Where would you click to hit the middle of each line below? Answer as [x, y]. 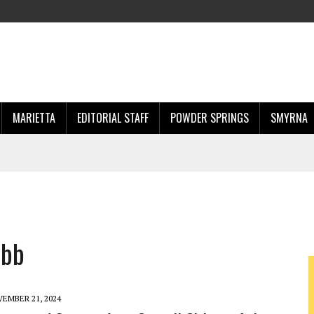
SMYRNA [289, 118]
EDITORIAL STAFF [113, 118]
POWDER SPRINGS [210, 118]
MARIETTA [34, 118]
